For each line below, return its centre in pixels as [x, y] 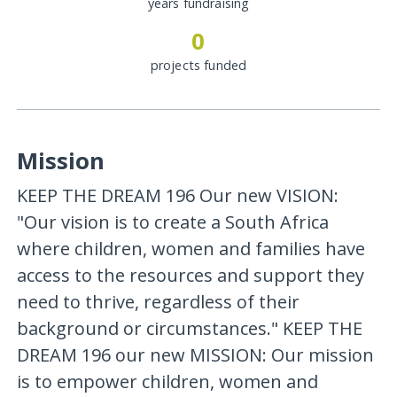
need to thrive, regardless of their [158, 301]
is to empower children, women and [167, 381]
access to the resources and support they [190, 275]
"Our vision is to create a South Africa [172, 222]
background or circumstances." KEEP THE [189, 328]
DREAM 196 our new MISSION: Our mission [195, 354]
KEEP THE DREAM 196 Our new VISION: [177, 195]
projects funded [198, 66]
